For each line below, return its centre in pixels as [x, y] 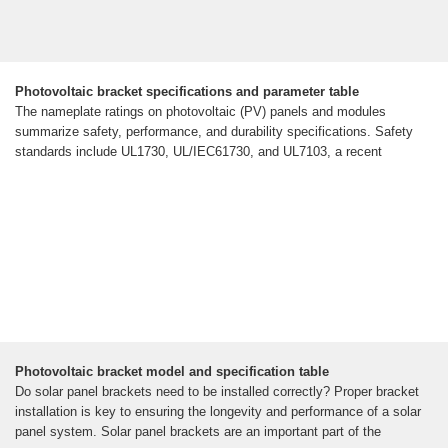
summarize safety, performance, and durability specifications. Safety [214, 132]
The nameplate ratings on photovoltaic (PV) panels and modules [200, 112]
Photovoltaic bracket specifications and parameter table [187, 92]
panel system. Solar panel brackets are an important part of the [198, 432]
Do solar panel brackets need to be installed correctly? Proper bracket [217, 392]
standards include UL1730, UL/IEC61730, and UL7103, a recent [198, 152]
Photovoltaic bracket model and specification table [172, 372]
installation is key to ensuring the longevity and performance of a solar [218, 412]
